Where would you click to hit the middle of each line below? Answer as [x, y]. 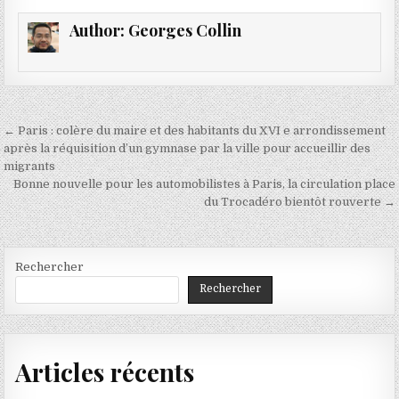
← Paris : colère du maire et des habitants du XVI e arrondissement [195, 131]
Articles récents [105, 371]
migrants [30, 167]
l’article [47, 183]
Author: [98, 30]
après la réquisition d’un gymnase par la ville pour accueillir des [187, 149]
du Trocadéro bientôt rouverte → [299, 202]
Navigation [66, 134]
